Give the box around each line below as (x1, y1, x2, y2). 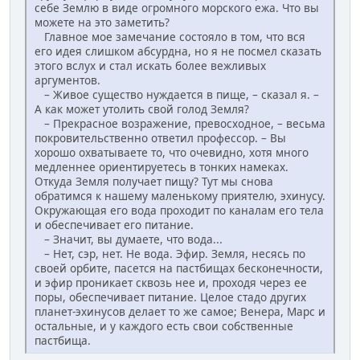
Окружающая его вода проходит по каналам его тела (35, 202, 324, 219)
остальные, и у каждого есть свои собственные (35, 318, 293, 334)
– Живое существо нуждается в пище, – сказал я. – (35, 87, 319, 103)
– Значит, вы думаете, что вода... (35, 231, 223, 247)
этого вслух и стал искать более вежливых (35, 58, 266, 74)
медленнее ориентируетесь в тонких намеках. (35, 159, 288, 175)
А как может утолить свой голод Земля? (35, 101, 249, 117)
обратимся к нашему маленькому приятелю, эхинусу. (35, 188, 325, 204)
